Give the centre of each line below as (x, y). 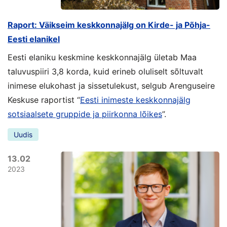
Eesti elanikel (34, 39)
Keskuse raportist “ (44, 100)
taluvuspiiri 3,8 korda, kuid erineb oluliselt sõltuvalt (105, 71)
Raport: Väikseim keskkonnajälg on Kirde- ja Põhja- (109, 25)
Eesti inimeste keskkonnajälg (135, 100)
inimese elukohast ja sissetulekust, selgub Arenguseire (111, 86)
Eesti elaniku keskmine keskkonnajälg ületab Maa (102, 57)
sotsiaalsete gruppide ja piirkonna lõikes (85, 114)
